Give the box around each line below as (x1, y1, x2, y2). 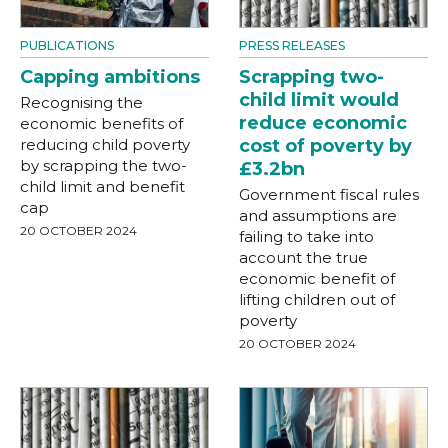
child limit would (239, 88, 399, 111)
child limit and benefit (20, 176, 185, 196)
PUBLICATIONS (20, 37, 114, 53)
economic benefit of (239, 268, 395, 288)
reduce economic (239, 111, 407, 134)
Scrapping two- (239, 65, 384, 88)
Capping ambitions (20, 65, 200, 88)
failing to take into (239, 226, 374, 246)
